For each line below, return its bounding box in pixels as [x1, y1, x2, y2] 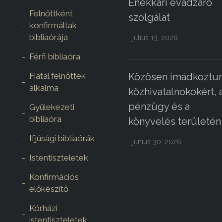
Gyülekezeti [29, 102, 74, 112]
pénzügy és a [128, 101, 190, 113]
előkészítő [29, 184, 68, 194]
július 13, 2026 [128, 34, 178, 42]
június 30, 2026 [128, 138, 181, 146]
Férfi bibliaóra [29, 52, 80, 62]
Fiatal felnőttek [29, 71, 86, 81]
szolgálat [128, 11, 170, 24]
